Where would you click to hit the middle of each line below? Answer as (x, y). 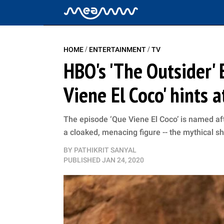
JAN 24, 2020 (123, 160)
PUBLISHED (82, 160)
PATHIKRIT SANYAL (105, 150)
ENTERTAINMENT (118, 49)
